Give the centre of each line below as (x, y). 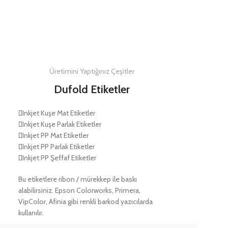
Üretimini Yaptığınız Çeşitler (92, 72)
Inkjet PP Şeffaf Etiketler (59, 158)
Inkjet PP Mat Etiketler (55, 136)
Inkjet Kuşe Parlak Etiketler (62, 124)
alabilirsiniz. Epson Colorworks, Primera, (79, 191)
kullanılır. (31, 213)
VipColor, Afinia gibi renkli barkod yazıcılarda (85, 202)
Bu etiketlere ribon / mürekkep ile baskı (77, 179)
